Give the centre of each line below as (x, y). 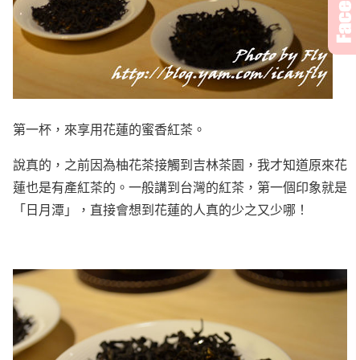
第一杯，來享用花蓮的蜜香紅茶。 (109, 129)
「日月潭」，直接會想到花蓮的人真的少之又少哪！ (161, 209)
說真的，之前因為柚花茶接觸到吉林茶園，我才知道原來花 (180, 164)
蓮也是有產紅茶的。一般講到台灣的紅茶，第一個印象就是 (180, 186)
